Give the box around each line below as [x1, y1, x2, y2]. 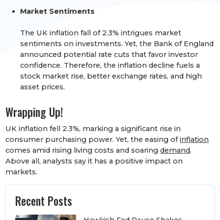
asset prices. [20, 82, 65, 91]
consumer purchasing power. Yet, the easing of [5, 135, 180, 144]
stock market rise [20, 71, 84, 81]
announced [20, 50, 64, 59]
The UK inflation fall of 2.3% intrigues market [20, 28, 182, 37]
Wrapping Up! [5, 103, 63, 120]
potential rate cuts [63, 50, 130, 59]
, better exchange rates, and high [83, 71, 202, 81]
